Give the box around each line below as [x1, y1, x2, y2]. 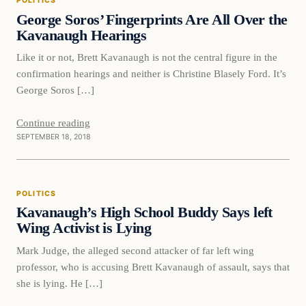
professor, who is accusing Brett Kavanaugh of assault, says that [16, 261, 290, 273]
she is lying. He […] [16, 277, 102, 290]
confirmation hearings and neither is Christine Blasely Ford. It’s [16, 68, 286, 80]
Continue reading [16, 117, 90, 129]
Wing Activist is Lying [16, 220, 152, 237]
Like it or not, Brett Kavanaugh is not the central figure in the [16, 51, 277, 64]
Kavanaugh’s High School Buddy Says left [16, 204, 273, 221]
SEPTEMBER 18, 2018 [16, 133, 91, 142]
